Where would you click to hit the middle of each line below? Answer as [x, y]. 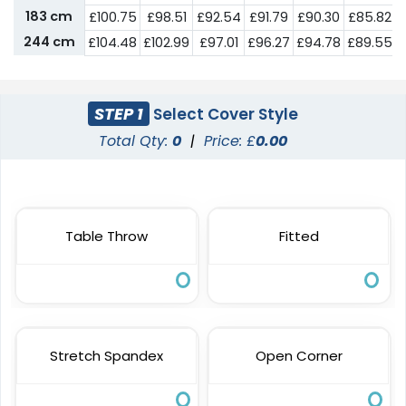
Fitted [299, 237]
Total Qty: [136, 141]
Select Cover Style [224, 114]
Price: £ [230, 141]
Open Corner [299, 356]
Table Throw [107, 237]
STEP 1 [119, 113]
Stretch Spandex [107, 356]
